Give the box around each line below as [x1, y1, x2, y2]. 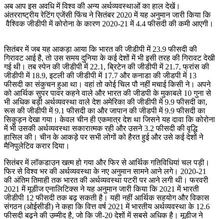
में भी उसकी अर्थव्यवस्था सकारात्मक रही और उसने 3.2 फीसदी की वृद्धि [4, 124, 197, 132]
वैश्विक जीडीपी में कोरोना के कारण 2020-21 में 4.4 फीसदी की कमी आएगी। [4, 19, 214, 28]
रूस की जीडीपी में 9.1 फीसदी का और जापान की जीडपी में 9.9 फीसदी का [4, 106, 205, 115]
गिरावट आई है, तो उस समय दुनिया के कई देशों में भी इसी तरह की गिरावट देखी [4, 53, 215, 62]
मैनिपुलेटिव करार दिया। [4, 141, 70, 150]
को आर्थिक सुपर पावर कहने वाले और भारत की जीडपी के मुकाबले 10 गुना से [4, 88, 211, 97]
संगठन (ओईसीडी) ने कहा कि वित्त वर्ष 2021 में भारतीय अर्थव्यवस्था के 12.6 [4, 202, 210, 211]
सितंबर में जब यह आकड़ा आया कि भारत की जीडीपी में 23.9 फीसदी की [4, 44, 197, 53]
